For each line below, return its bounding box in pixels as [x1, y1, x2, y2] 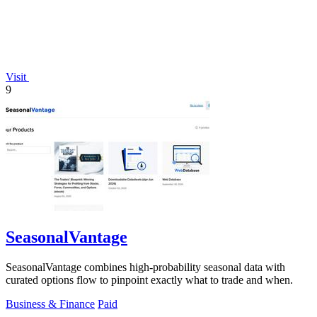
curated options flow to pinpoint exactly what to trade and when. [6, 274, 293, 287]
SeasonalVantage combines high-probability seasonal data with [6, 261, 285, 274]
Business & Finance [6, 298, 95, 311]
